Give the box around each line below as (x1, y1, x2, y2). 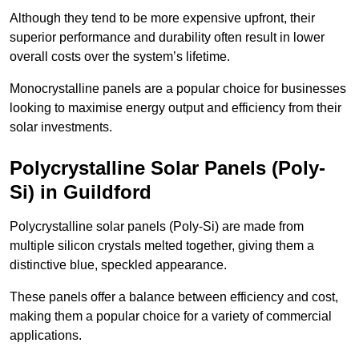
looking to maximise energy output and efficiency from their (10, 101, 341, 115)
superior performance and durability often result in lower (10, 30, 325, 45)
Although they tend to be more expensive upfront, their (10, 11, 315, 26)
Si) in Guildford (10, 181, 151, 204)
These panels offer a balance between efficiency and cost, (10, 290, 338, 305)
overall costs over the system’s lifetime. (10, 50, 230, 64)
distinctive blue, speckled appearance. (10, 258, 227, 272)
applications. (10, 329, 82, 343)
